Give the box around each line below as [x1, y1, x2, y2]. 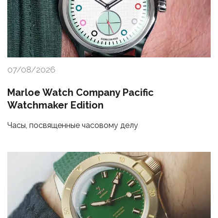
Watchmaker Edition [7, 99, 104, 111]
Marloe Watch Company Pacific [7, 87, 154, 99]
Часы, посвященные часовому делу [7, 121, 138, 130]
